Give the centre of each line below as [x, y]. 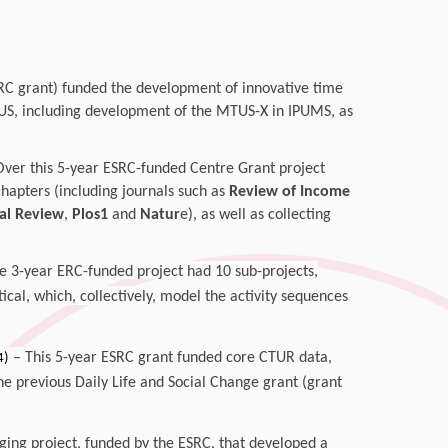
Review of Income [289, 192]
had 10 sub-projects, [252, 272]
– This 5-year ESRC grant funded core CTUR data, [170, 358]
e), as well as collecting [255, 215]
